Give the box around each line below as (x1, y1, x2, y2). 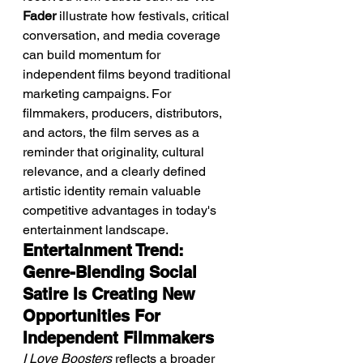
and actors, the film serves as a (23, 125, 203, 140)
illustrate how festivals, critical (56, 8, 233, 23)
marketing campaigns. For (23, 86, 174, 101)
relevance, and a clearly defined (23, 164, 209, 179)
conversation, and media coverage (23, 28, 224, 43)
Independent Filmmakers (23, 328, 214, 348)
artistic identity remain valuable (23, 183, 204, 199)
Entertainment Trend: (23, 241, 189, 260)
